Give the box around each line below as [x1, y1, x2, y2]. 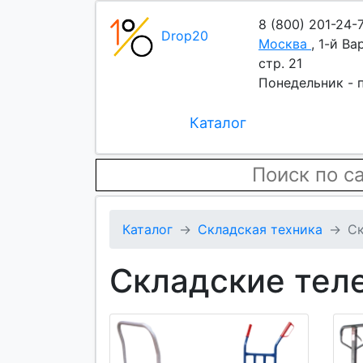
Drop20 [161, 27, 208, 44]
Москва [258, 36, 307, 52]
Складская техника [198, 221, 322, 237]
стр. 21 [258, 55, 302, 71]
